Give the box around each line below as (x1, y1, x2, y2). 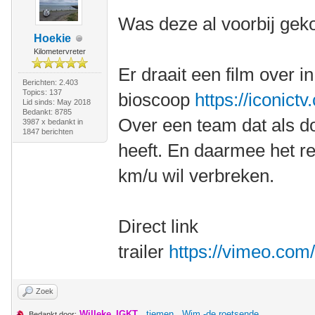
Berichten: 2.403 (22, 78, 78, 86)
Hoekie (34, 32, 72, 44)
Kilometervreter (33, 47, 86, 56)
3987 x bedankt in (22, 117, 83, 126)
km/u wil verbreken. (118, 165, 275, 186)
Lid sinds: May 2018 (22, 98, 91, 106)
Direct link (118, 216, 199, 237)
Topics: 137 (22, 88, 62, 96)
